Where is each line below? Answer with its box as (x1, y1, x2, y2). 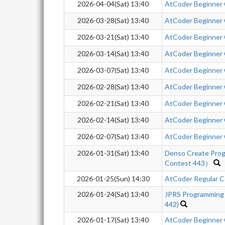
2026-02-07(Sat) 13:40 (77, 132, 149, 141)
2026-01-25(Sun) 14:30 (76, 174, 150, 183)
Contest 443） (165, 159, 212, 167)
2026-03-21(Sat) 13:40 (77, 33, 149, 41)
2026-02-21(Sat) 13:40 (77, 99, 149, 107)
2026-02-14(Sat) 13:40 (77, 116, 149, 124)
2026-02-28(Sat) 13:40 (77, 82, 149, 91)
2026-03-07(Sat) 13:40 (77, 66, 149, 74)
